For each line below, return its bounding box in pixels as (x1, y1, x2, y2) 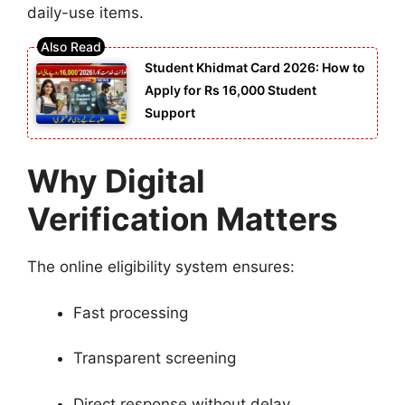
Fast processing (73, 303, 188, 322)
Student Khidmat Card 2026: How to (145, 60, 365, 76)
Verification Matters (27, 200, 338, 239)
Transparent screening (73, 349, 236, 368)
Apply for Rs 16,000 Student (145, 82, 316, 99)
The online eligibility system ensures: (27, 258, 295, 277)
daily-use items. (27, 3, 144, 22)
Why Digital (27, 162, 205, 201)
